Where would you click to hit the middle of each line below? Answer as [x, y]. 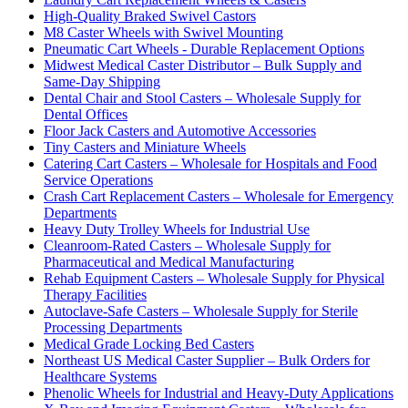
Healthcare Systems [100, 376]
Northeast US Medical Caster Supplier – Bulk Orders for [207, 360]
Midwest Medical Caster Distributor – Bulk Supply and [203, 65]
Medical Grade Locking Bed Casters [149, 343]
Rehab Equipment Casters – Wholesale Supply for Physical [214, 278]
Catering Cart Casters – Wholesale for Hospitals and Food [210, 163]
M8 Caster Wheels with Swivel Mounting [163, 32]
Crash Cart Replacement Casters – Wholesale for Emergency [219, 196]
